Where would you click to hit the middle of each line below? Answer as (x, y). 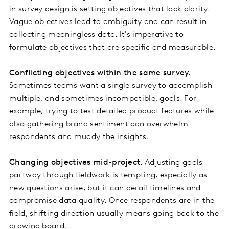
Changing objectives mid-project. (77, 163)
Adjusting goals (174, 163)
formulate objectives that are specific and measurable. (113, 48)
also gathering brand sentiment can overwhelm (99, 124)
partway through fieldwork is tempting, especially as (108, 176)
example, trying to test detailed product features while (112, 112)
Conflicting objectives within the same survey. (100, 73)
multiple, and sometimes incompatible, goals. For (103, 99)
